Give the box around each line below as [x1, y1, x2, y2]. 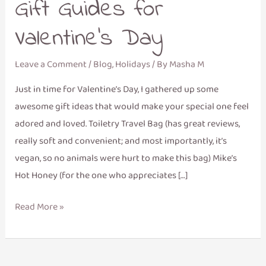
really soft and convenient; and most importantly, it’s [14, 133, 227, 149]
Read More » [14, 199, 64, 215]
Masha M [169, 56, 204, 72]
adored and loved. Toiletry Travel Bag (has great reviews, [14, 116, 240, 132]
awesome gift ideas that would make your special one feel [14, 99, 249, 115]
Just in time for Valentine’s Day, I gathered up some [14, 81, 218, 97]
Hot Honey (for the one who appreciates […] [14, 167, 188, 183]
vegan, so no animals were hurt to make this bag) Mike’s [14, 150, 237, 166]
